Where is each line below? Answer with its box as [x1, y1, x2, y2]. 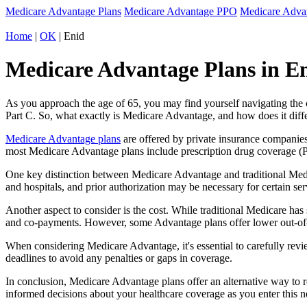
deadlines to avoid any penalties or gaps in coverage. [5, 251, 232, 264]
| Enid [56, 30, 84, 42]
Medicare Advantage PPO [124, 5, 237, 17]
